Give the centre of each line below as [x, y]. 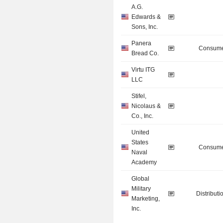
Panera [142, 44]
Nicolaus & [146, 106]
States [140, 143]
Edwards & [146, 17]
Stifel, [139, 96]
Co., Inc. [143, 116]
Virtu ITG [143, 70]
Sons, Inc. [145, 27]
